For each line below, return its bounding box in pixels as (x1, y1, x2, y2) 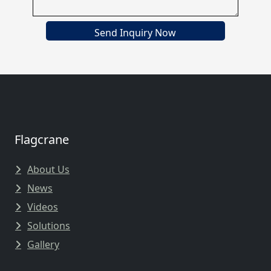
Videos (27, 200, 58, 214)
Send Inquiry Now (94, 25, 177, 39)
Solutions (27, 218, 70, 232)
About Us (27, 162, 70, 176)
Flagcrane (15, 131, 69, 148)
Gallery (27, 237, 59, 251)
